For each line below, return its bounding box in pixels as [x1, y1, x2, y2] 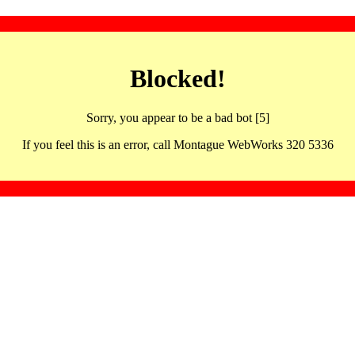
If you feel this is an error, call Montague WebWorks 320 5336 [21, 137, 334, 151]
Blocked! [129, 64, 226, 94]
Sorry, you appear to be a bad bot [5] [86, 110, 269, 124]
